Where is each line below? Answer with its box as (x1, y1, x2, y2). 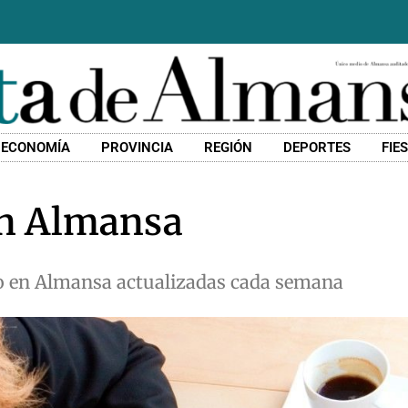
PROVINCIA (101, 139, 174, 157)
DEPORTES (283, 139, 352, 157)
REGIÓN (204, 139, 253, 157)
